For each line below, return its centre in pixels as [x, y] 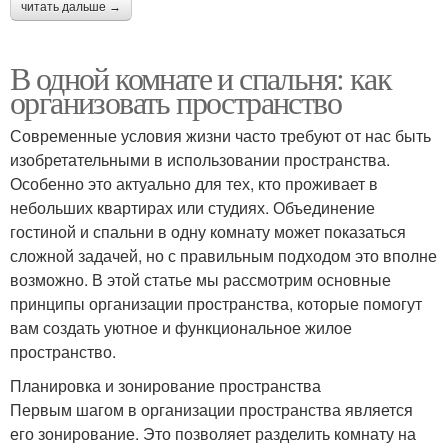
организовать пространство [175, 101]
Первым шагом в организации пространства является [211, 409]
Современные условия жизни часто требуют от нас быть [220, 135]
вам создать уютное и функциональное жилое [181, 327]
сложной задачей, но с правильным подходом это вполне [223, 255]
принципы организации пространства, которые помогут [216, 303]
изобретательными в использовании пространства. [200, 159]
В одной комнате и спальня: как [200, 77]
